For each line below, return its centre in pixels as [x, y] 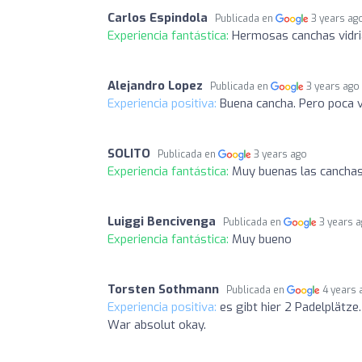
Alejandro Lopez [155, 85]
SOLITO [129, 153]
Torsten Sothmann [163, 289]
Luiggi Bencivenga [162, 221]
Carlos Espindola [158, 17]
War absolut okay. [157, 324]
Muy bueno [262, 239]
